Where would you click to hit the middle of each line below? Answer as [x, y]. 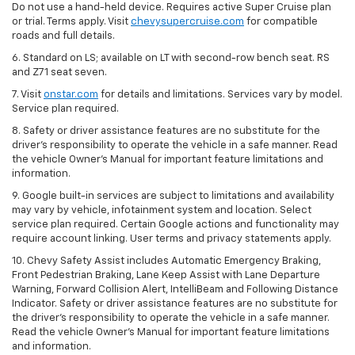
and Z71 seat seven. [59, 72]
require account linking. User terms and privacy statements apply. [172, 239]
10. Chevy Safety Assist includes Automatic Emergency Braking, [166, 261]
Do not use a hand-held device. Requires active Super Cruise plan [172, 7]
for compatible [281, 21]
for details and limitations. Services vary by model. [220, 94]
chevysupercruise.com [187, 21]
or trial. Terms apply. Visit [71, 21]
